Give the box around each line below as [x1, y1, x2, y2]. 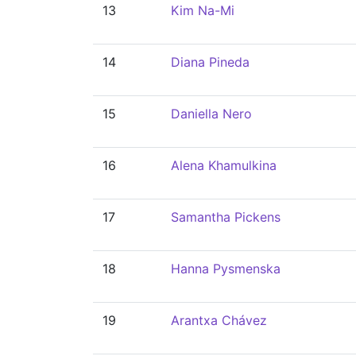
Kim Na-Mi [171, 2, 234, 18]
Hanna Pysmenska [171, 261, 281, 277]
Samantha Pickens [171, 209, 281, 225]
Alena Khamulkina [171, 157, 277, 173]
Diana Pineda [171, 54, 250, 70]
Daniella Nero [171, 106, 252, 122]
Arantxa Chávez [171, 312, 267, 328]
